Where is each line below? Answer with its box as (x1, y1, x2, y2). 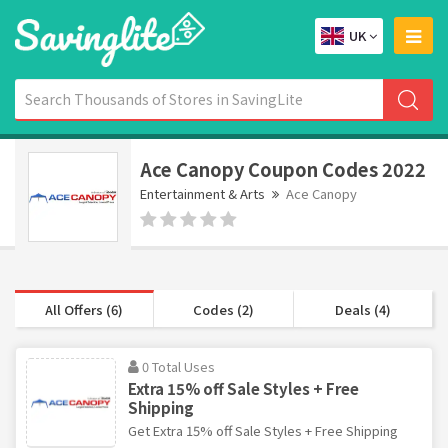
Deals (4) (334, 299, 391, 319)
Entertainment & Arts (140, 183, 265, 203)
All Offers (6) (45, 299, 124, 319)
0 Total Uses (142, 356, 215, 376)
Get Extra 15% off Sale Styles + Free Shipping (128, 420, 398, 440)
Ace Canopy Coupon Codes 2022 (140, 155, 426, 182)
